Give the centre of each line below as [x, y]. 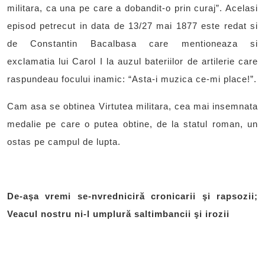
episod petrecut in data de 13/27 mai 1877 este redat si [132, 26]
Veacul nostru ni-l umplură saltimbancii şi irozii [118, 214]
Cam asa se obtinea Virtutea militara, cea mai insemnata [132, 106]
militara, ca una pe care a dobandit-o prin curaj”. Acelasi [132, 8]
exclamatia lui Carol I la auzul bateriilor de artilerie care [132, 62]
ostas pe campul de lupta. [64, 142]
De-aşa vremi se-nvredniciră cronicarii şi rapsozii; [132, 196]
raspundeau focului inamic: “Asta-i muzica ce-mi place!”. [132, 79]
